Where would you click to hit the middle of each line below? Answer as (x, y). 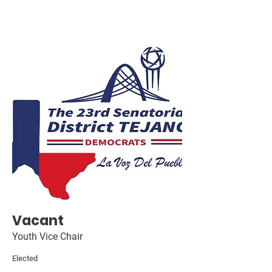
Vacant (38, 221)
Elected (25, 258)
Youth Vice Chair (47, 236)
